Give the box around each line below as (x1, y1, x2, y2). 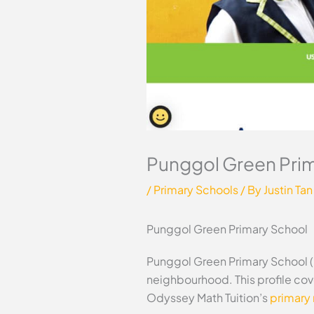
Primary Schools (153, 182, 238, 198)
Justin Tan (263, 182, 313, 198)
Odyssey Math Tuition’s (146, 290, 270, 306)
